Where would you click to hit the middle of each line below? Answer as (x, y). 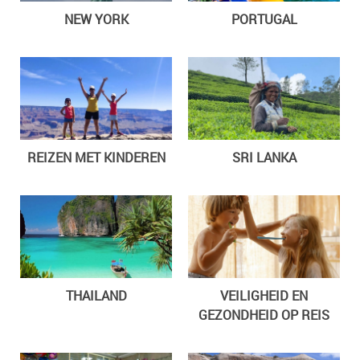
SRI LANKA (264, 157)
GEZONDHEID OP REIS (264, 315)
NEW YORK (96, 19)
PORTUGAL (264, 19)
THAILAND (96, 295)
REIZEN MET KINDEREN (96, 157)
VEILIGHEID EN (264, 295)
